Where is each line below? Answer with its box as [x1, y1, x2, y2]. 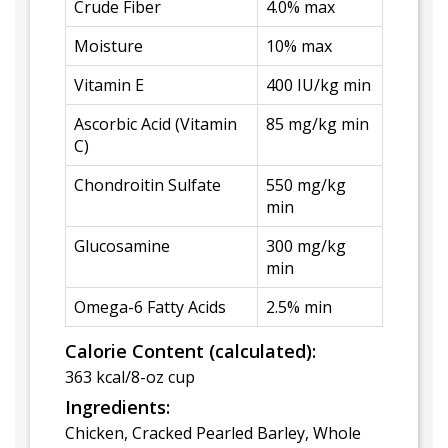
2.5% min [266, 296, 332, 318]
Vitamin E [74, 74, 144, 96]
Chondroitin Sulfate [74, 174, 221, 196]
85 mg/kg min [266, 113, 369, 135]
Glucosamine [74, 235, 170, 257]
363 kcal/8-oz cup [65, 366, 195, 388]
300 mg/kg [266, 235, 346, 257]
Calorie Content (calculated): [65, 339, 316, 363]
